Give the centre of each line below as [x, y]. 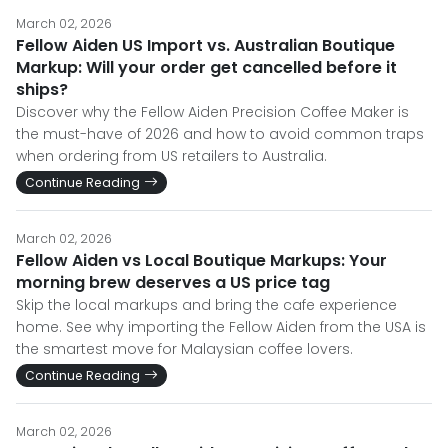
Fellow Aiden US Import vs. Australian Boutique [205, 46]
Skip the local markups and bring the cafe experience [206, 305]
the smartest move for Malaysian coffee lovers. [184, 349]
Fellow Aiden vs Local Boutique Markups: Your [201, 261]
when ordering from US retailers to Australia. [171, 156]
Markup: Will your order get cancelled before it [206, 68]
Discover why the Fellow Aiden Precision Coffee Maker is [212, 112]
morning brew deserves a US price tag [173, 283]
